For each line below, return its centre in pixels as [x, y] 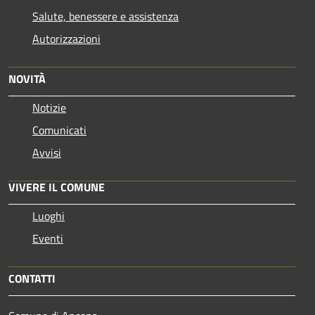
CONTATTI [32, 278]
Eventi [48, 238]
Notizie [49, 107]
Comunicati [59, 130]
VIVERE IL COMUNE [57, 187]
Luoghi [49, 216]
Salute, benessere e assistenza [105, 16]
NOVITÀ [27, 78]
